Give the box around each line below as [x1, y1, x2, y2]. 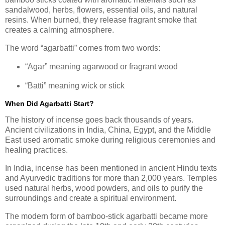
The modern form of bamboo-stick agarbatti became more [5, 212, 208, 221]
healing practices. [5, 146, 68, 155]
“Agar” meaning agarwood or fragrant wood [25, 62, 178, 71]
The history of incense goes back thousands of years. [5, 116, 193, 125]
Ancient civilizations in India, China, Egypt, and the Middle [5, 126, 211, 135]
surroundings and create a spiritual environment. [5, 194, 176, 203]
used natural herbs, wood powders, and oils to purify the [5, 184, 203, 193]
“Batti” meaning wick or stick [25, 81, 125, 90]
